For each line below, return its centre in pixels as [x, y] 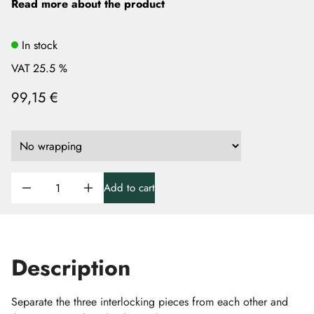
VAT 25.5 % [39, 68]
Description [71, 268]
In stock [40, 45]
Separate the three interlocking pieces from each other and [150, 302]
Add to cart [129, 188]
